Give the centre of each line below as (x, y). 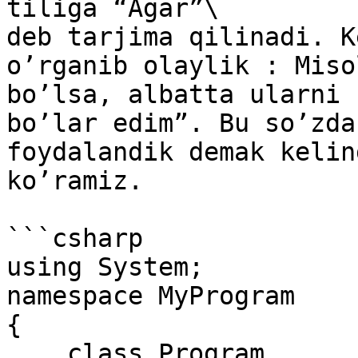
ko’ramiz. (75, 181)
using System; (105, 267)
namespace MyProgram (151, 296)
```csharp (75, 238)
